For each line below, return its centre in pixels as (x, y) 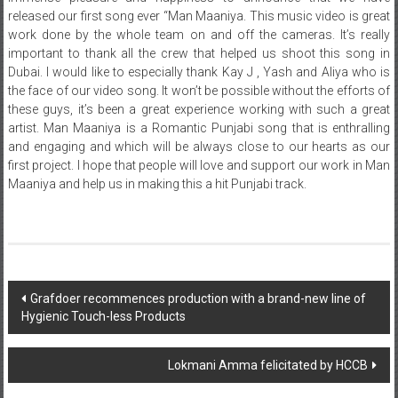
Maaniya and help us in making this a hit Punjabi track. (157, 183)
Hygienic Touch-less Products (103, 316)
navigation (63, 327)
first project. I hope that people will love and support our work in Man (199, 165)
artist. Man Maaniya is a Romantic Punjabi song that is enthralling (199, 127)
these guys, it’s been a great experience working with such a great (199, 109)
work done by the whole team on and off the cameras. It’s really (199, 34)
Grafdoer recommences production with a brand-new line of (198, 298)
